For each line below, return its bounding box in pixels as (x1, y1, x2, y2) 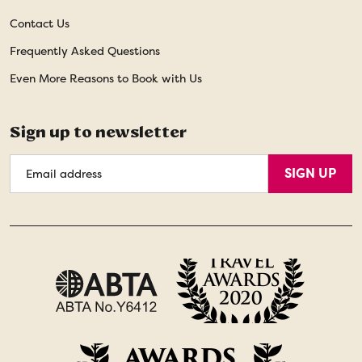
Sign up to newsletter (10, 122, 187, 141)
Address (9, 174, 61, 191)
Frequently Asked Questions (10, 44, 160, 58)
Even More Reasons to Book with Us (10, 71, 202, 86)
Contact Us (10, 16, 69, 31)
